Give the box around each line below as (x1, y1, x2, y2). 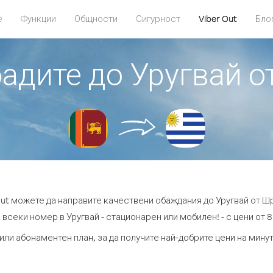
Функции (20, 13, 56, 24)
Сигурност (135, 13, 180, 24)
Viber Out (198, 13, 237, 24)
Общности (74, 13, 118, 24)
